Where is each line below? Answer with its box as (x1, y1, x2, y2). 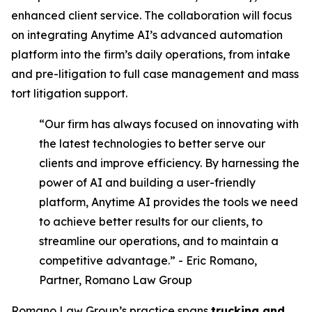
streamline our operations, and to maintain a (39, 234, 279, 248)
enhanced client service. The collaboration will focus (11, 8, 292, 22)
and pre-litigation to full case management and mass (11, 67, 299, 81)
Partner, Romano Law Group (39, 273, 192, 287)
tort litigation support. (11, 86, 127, 100)
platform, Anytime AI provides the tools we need (39, 195, 298, 209)
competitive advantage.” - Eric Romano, (39, 253, 257, 267)
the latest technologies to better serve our (39, 136, 265, 150)
